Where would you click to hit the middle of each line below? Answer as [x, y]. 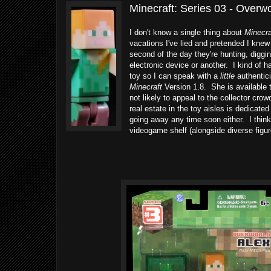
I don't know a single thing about [187, 32]
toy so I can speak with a [175, 76]
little [227, 76]
